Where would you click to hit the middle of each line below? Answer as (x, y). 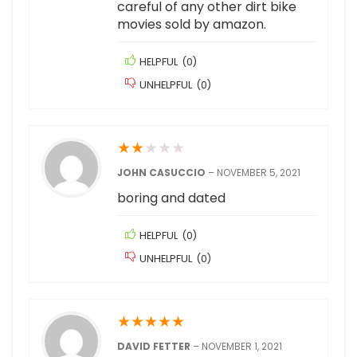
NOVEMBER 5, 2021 (259, 173)
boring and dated (171, 198)
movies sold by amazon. (192, 25)
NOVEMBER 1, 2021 (242, 347)
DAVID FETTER (155, 347)
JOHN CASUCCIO (163, 173)
